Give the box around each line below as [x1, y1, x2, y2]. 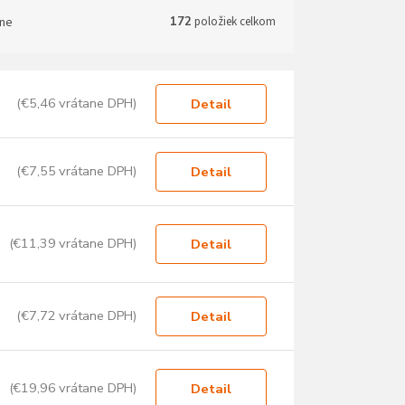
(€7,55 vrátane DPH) [16, 162, 137, 181]
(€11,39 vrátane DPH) [8, 234, 137, 253]
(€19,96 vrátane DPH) [8, 379, 137, 398]
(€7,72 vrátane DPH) [16, 306, 137, 325]
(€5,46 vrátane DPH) [16, 94, 137, 113]
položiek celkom [192, 14, 276, 31]
